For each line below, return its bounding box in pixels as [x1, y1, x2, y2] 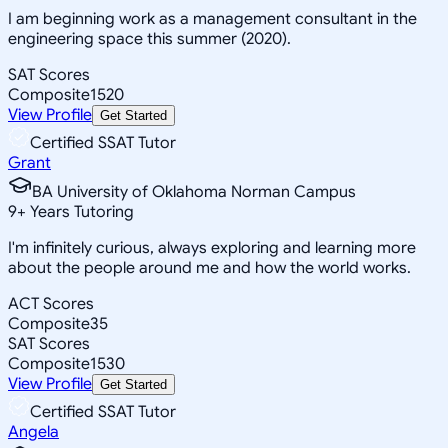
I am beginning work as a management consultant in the [8, 8, 417, 29]
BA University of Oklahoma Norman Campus [32, 181, 356, 202]
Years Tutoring [26, 201, 134, 222]
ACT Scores [8, 293, 94, 314]
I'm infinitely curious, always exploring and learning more [8, 237, 416, 258]
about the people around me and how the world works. [8, 257, 411, 278]
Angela [8, 421, 59, 442]
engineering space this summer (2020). [8, 28, 291, 49]
